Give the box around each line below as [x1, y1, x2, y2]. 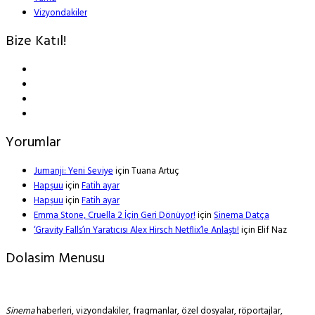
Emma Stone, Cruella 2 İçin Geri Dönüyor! [34, 207, 195, 223]
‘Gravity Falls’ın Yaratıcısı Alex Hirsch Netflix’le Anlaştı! [34, 222, 239, 238]
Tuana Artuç [131, 163, 179, 179]
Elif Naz [257, 222, 287, 238]
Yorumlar [6, 131, 61, 154]
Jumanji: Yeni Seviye [34, 163, 113, 179]
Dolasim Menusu [6, 247, 105, 270]
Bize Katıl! [6, 30, 66, 53]
